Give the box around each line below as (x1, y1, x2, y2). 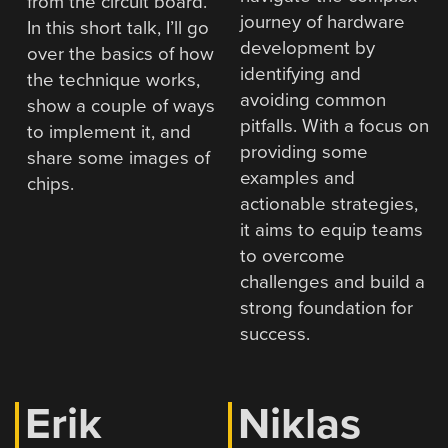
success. (240, 323, 310, 346)
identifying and (240, 63, 361, 86)
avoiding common (240, 89, 386, 112)
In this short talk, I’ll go (27, 17, 210, 40)
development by (240, 37, 375, 60)
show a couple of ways (27, 95, 216, 118)
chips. (27, 173, 75, 196)
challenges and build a (240, 271, 425, 294)
